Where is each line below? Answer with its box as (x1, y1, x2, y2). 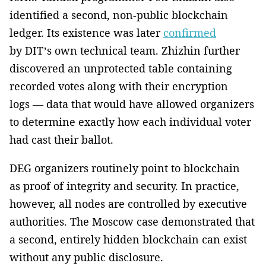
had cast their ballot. (9, 132, 113, 147)
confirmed (163, 25, 216, 40)
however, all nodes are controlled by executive (9, 196, 247, 211)
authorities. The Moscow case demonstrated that (9, 214, 255, 229)
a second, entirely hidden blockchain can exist (9, 232, 247, 246)
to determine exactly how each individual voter (9, 114, 251, 129)
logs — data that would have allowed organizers (9, 96, 254, 111)
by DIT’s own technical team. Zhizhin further (9, 43, 240, 58)
